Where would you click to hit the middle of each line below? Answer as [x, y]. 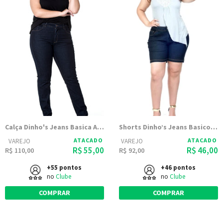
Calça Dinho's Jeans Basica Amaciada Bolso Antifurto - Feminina [101, 127]
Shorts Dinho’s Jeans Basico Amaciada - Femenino [214, 127]
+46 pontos [178, 167]
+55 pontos [64, 167]
